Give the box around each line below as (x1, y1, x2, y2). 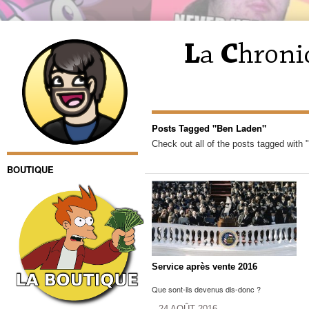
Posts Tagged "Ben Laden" (152, 121, 266, 134)
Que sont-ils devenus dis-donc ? (152, 283, 261, 295)
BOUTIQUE (7, 163, 54, 176)
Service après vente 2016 (152, 261, 257, 272)
